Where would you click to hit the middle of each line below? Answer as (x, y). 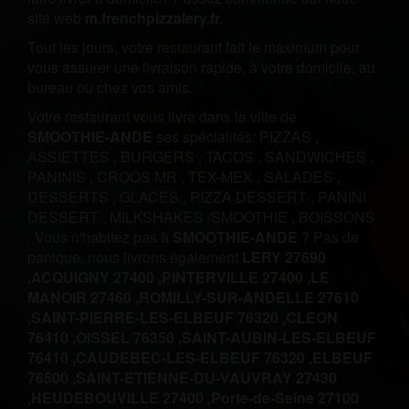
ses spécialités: (206, 136)
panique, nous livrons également (135, 257)
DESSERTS (70, 197)
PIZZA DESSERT (250, 197)
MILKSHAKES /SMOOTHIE (200, 217)
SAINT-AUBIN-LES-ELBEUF (279, 337)
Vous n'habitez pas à (104, 237)
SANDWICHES (317, 157)
